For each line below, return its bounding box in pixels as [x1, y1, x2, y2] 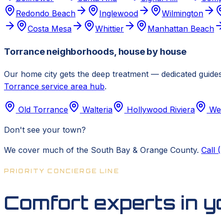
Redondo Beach [16, 8, 75, 19]
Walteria [82, 104, 112, 114]
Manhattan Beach [147, 24, 214, 34]
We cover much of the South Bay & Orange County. [4, 145, 199, 155]
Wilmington [162, 8, 203, 19]
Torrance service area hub [4, 81, 105, 91]
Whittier [95, 24, 124, 34]
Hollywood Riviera [127, 104, 195, 114]
